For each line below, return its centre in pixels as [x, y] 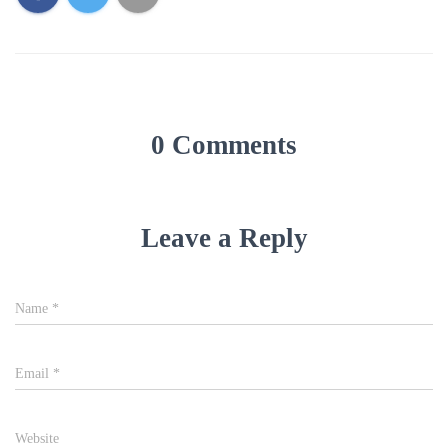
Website [37, 438]
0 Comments [224, 144]
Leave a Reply [224, 237]
